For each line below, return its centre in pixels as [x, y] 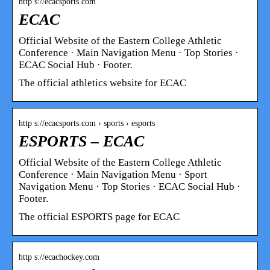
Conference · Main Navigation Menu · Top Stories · [129, 52]
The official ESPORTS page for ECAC [99, 216]
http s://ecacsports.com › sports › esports [87, 123]
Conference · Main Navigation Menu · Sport [113, 174]
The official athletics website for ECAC [102, 83]
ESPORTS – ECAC [81, 141]
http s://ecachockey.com [59, 257]
